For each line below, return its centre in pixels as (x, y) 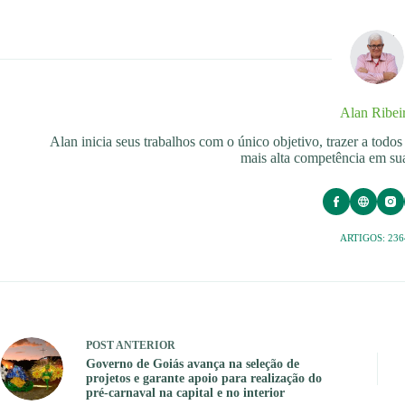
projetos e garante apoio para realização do (204, 379)
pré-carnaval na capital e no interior (185, 393)
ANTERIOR (145, 346)
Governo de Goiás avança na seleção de (193, 364)
